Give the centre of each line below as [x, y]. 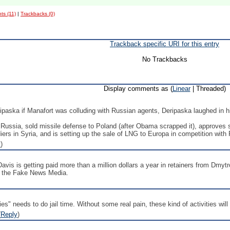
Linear [181, 89]
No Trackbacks [165, 59]
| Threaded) [208, 89]
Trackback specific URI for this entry [165, 44]
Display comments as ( [138, 89]
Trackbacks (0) [38, 14]
